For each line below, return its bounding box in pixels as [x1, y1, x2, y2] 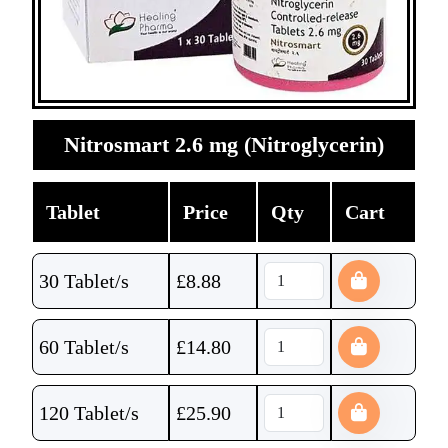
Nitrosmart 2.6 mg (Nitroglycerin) [64, 132, 384, 157]
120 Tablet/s [39, 402, 139, 424]
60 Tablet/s [39, 336, 129, 358]
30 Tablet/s [39, 270, 129, 292]
